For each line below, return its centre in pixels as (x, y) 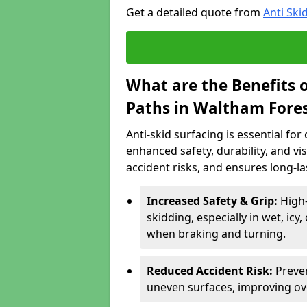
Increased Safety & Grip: (213, 201)
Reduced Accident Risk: (211, 271)
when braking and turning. (216, 234)
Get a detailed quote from (195, 12)
